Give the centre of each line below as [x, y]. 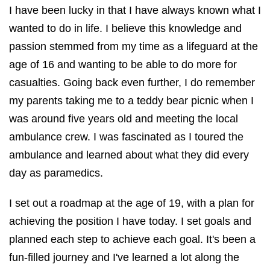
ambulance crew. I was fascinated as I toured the [126, 137]
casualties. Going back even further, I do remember [132, 83]
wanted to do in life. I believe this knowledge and [125, 29]
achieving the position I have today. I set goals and [130, 221]
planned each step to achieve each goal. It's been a [132, 240]
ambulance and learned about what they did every [129, 155]
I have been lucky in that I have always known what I [135, 11]
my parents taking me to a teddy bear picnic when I [131, 101]
